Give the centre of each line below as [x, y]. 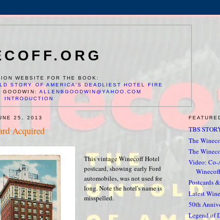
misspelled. [99, 198]
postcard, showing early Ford [123, 169]
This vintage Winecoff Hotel [122, 159]
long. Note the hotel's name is [123, 188]
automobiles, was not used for [123, 179]
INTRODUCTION [29, 98]
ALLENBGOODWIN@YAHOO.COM [90, 92]
